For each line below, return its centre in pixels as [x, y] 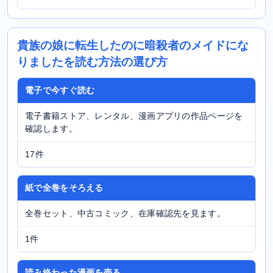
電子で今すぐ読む [60, 90]
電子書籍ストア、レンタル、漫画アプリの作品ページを [134, 116]
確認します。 [51, 129]
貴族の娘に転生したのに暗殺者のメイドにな [133, 45]
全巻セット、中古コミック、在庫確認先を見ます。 [125, 213]
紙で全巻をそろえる [64, 188]
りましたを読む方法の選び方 [92, 62]
